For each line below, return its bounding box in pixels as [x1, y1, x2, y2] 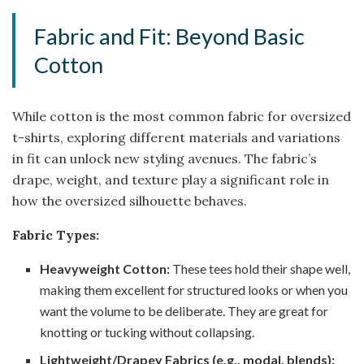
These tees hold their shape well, [170, 260, 351, 276]
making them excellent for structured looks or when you [40, 281, 349, 297]
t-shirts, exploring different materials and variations [12, 128, 340, 145]
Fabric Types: [12, 226, 99, 243]
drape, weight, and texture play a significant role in [12, 171, 329, 188]
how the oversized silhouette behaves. [12, 192, 247, 209]
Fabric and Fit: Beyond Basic [34, 23, 305, 50]
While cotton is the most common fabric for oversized [12, 107, 351, 124]
